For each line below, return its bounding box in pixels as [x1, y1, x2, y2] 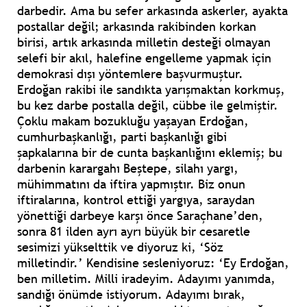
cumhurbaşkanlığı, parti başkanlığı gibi [17, 129, 227, 145]
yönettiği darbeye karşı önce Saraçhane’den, [17, 208, 263, 224]
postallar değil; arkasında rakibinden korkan [17, 19, 256, 35]
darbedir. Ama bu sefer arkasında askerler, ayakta [17, 3, 288, 19]
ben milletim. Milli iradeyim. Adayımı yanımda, [17, 271, 275, 287]
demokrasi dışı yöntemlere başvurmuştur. [17, 66, 243, 82]
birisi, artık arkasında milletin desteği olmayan [17, 34, 271, 51]
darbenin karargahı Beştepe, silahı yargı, [17, 160, 238, 177]
